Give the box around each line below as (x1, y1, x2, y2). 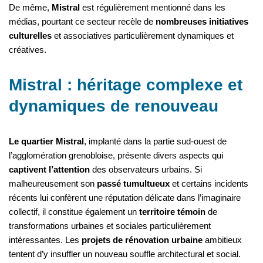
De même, (9, 2, 52, 13)
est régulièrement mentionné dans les (80, 2, 225, 13)
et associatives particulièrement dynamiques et (52, 31, 234, 41)
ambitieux (203, 235, 242, 245)
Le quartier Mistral (9, 136, 84, 147)
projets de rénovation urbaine (82, 235, 203, 245)
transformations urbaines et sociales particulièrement (9, 221, 211, 231)
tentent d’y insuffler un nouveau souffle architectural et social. (9, 249, 241, 259)
